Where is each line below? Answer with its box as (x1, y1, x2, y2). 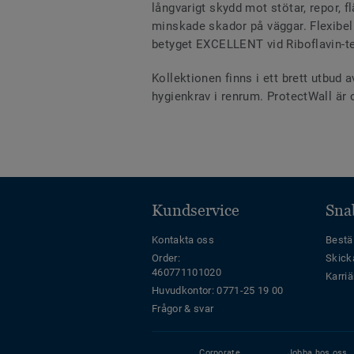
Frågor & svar (152, 303, 214, 315)
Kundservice (152, 201, 239, 220)
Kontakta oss (152, 234, 214, 247)
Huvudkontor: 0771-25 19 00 (152, 284, 284, 297)
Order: (152, 252, 180, 265)
